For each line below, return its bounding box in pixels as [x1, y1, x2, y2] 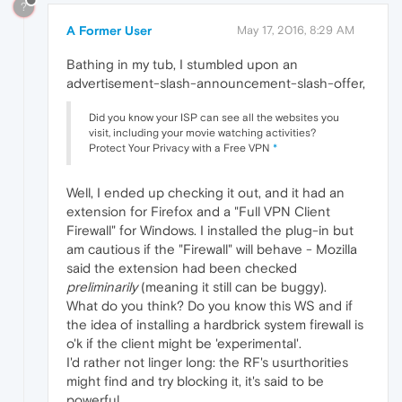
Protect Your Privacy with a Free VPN [89, 141, 273, 154]
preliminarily [66, 278, 137, 294]
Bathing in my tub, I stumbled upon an [66, 56, 298, 72]
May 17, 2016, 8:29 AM [237, 22, 354, 37]
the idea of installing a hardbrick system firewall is [66, 316, 363, 332]
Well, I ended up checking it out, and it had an [66, 184, 345, 200]
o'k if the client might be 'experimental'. [66, 335, 301, 351]
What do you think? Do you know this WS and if [66, 297, 353, 313]
